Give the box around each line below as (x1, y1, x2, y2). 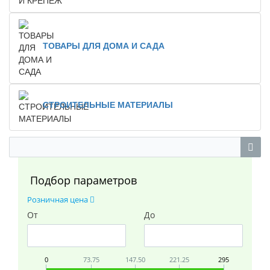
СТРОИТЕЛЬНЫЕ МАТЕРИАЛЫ (43, 98, 173, 110)
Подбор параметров (30, 173, 137, 187)
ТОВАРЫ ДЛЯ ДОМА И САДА (43, 39, 165, 51)
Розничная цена (27, 194, 90, 205)
